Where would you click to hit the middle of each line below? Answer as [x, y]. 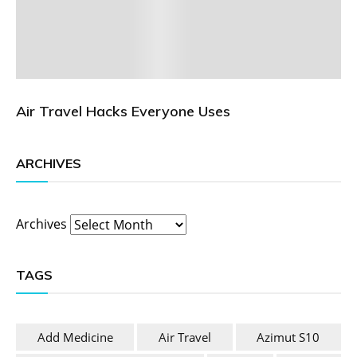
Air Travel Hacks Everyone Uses [123, 111]
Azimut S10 [288, 337]
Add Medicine [75, 337]
